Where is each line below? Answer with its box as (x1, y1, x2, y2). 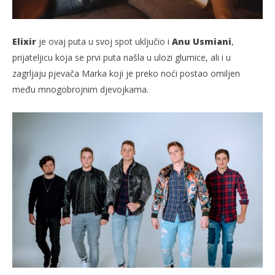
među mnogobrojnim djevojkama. (12, 83, 149, 96)
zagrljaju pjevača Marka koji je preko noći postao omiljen (12, 68, 240, 80)
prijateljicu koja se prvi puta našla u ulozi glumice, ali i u (12, 52, 231, 64)
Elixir (12, 36, 36, 48)
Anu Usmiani (172, 36, 231, 48)
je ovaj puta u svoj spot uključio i (36, 36, 172, 48)
